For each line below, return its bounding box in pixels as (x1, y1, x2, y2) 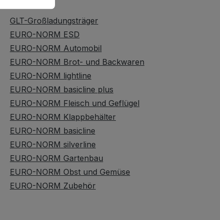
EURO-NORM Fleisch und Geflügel (10, 98, 139, 108)
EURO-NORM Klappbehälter (10, 112, 116, 122)
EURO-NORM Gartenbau (10, 153, 103, 163)
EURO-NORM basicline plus (10, 84, 113, 94)
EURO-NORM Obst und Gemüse (10, 167, 130, 177)
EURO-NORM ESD (10, 29, 80, 39)
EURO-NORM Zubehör (10, 181, 96, 191)
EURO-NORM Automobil (10, 43, 102, 53)
